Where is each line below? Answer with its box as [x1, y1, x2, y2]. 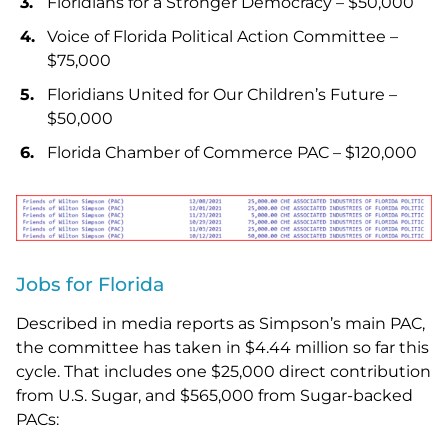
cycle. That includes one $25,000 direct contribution [16, 362, 431, 382]
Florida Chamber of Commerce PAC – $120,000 [47, 143, 417, 163]
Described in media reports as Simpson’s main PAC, [16, 314, 425, 334]
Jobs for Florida [16, 273, 164, 297]
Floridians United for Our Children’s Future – [47, 85, 397, 105]
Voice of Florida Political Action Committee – [47, 27, 398, 47]
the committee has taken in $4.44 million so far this [16, 338, 429, 358]
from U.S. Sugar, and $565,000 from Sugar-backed [16, 386, 413, 406]
